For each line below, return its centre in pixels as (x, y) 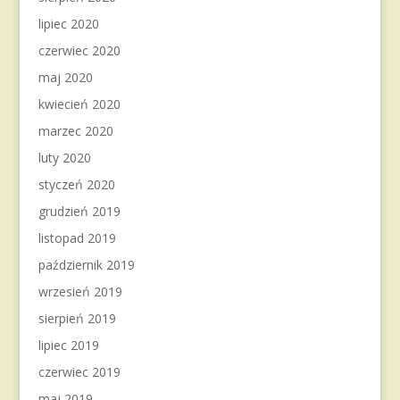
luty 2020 (64, 158)
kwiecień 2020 (79, 104)
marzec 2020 (75, 131)
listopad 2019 (77, 238)
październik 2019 (86, 265)
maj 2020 (65, 77)
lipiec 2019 (68, 345)
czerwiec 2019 (79, 372)
